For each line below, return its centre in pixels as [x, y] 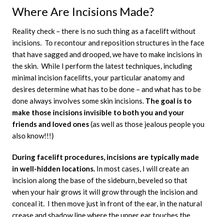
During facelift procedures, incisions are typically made [106, 157]
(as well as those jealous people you [147, 124]
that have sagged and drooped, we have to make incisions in [107, 54]
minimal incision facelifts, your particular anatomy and [98, 77]
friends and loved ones [51, 124]
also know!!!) [33, 135]
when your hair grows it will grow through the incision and [105, 192]
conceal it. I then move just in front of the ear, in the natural [107, 203]
